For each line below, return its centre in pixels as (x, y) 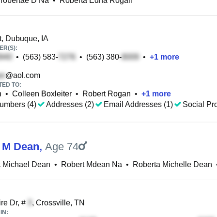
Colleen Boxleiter (42, 94)
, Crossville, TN (58, 203)
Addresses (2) (70, 104)
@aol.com (23, 75)
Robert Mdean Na (92, 164)
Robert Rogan (107, 94)
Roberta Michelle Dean (172, 164)
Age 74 (62, 147)
